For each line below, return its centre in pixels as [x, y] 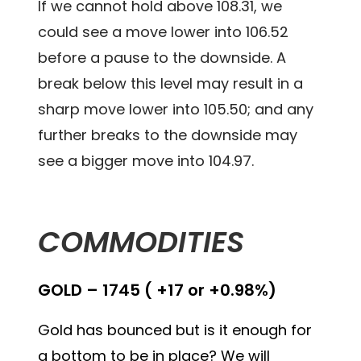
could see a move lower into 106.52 [164, 32]
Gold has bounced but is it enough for [175, 330]
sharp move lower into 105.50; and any [176, 110]
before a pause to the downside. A [162, 58]
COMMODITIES [141, 243]
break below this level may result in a [171, 84]
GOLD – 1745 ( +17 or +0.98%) [158, 290]
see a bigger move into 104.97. [146, 161]
